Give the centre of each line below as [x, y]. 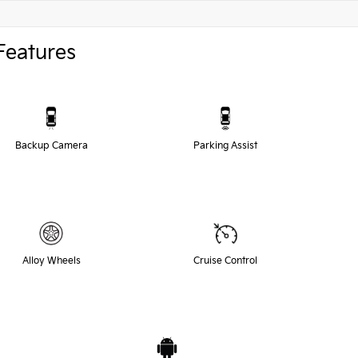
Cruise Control [225, 261]
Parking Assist [225, 145]
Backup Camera [51, 145]
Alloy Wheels [51, 261]
